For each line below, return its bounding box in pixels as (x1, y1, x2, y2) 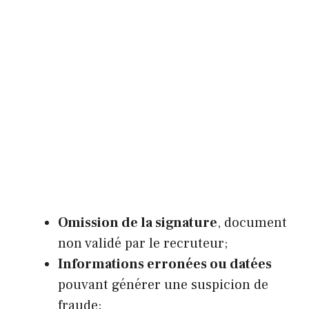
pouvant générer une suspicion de (58, 276, 268, 295)
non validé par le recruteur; (58, 235, 228, 253)
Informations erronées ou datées (58, 255, 272, 274)
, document (217, 214, 287, 232)
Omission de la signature (58, 214, 217, 232)
